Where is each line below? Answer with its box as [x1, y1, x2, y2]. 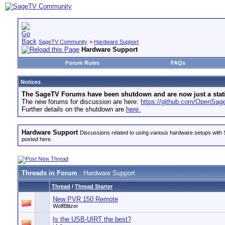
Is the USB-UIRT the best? [53, 215, 131, 223]
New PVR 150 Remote [53, 195, 118, 203]
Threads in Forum [22, 169, 77, 177]
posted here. [22, 136, 52, 142]
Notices [21, 79, 41, 85]
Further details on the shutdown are [22, 105, 126, 113]
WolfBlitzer [53, 203, 78, 209]
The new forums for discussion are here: [22, 98, 141, 105]
